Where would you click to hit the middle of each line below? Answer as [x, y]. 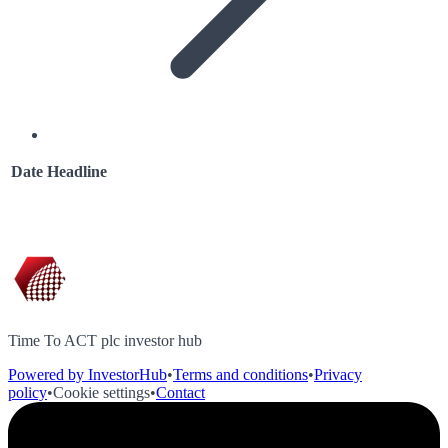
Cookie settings [101, 392]
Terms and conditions [240, 374]
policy [27, 392]
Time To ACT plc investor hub [105, 340]
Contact [180, 392]
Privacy [338, 374]
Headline [77, 171]
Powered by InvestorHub [87, 374]
